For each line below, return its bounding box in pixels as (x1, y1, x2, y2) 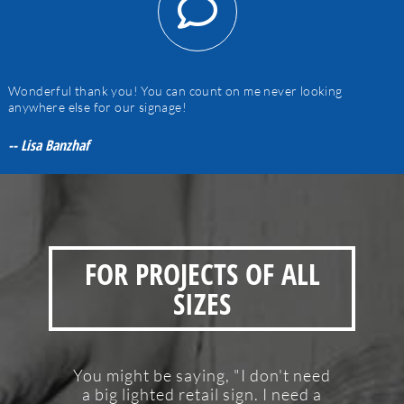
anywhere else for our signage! (7, 98, 187, 115)
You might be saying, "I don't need (73, 365, 331, 386)
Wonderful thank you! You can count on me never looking (7, 82, 343, 98)
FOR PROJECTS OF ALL (84, 253, 320, 293)
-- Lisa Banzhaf (7, 134, 89, 155)
